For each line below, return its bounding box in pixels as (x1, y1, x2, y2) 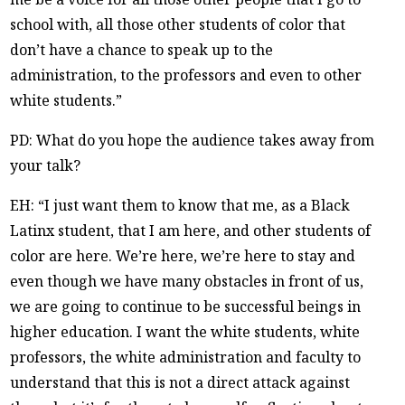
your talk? (10, 155, 81, 175)
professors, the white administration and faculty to (10, 346, 362, 367)
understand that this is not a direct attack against (10, 372, 351, 392)
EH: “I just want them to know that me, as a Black (10, 194, 351, 215)
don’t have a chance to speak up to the (10, 39, 274, 60)
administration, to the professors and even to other (10, 64, 363, 85)
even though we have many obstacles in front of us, (10, 270, 364, 291)
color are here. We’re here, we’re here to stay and (10, 245, 356, 266)
